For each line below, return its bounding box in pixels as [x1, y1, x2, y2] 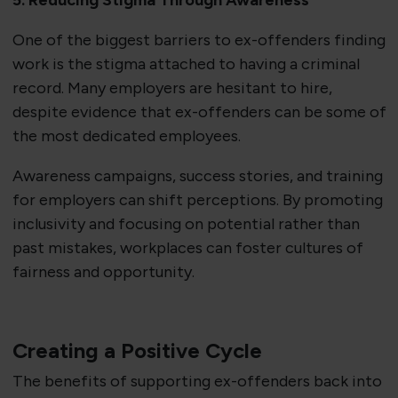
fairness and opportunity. [12, 262, 195, 283]
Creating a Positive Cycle [12, 338, 262, 364]
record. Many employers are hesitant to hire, [12, 78, 332, 99]
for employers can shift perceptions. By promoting [12, 190, 383, 211]
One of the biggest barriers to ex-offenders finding [12, 30, 386, 51]
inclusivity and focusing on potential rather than [12, 214, 360, 235]
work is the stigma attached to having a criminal [12, 54, 360, 75]
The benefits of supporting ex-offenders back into [12, 371, 382, 392]
